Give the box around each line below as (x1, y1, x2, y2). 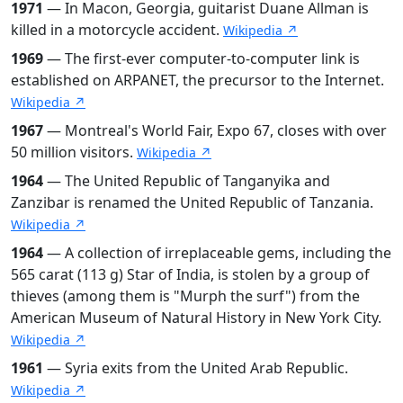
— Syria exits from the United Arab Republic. (43, 357, 348, 378)
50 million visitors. (11, 141, 137, 162)
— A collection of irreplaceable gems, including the (43, 242, 391, 263)
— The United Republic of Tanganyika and (43, 170, 330, 191)
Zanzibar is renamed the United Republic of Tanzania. (11, 192, 373, 212)
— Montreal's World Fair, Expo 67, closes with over (43, 120, 387, 140)
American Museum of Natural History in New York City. (11, 307, 381, 327)
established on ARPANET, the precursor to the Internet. (11, 69, 384, 90)
